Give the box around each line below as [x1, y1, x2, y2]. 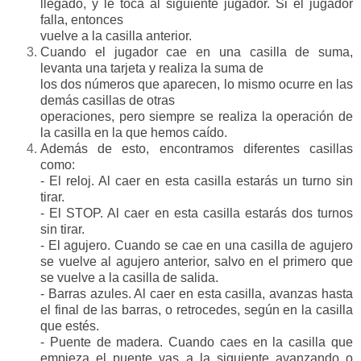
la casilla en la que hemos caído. [40, 126, 227, 140]
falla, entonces [40, 13, 123, 27]
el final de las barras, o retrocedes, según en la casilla [40, 303, 353, 317]
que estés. [40, 319, 99, 334]
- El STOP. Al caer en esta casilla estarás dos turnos [40, 206, 353, 221]
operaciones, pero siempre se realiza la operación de [40, 110, 353, 124]
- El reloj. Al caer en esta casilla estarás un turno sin [40, 174, 353, 189]
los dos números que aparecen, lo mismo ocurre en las [40, 77, 353, 92]
